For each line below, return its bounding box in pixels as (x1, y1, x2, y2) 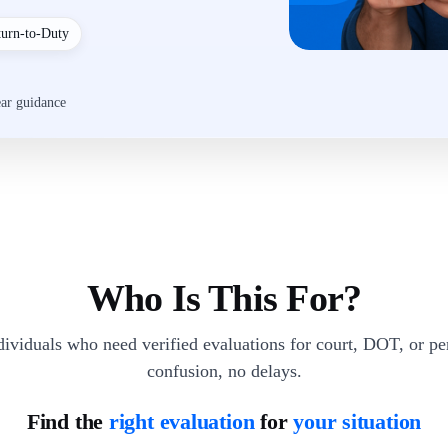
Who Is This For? (86, 277, 362, 319)
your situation (293, 409, 422, 434)
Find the (26, 409, 109, 434)
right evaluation (108, 409, 255, 434)
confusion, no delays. (146, 361, 302, 381)
